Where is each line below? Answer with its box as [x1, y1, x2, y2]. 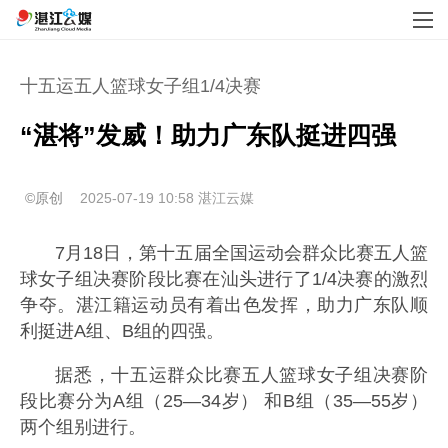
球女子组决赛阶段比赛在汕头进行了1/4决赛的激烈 [20, 269, 428, 289]
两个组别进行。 [20, 416, 146, 437]
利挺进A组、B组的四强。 [20, 321, 224, 341]
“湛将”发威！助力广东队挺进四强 [20, 121, 396, 149]
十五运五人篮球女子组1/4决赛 [20, 76, 261, 96]
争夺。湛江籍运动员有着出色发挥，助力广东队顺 [20, 295, 428, 315]
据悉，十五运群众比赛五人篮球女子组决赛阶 [55, 364, 428, 385]
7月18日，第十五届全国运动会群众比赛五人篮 [55, 243, 428, 263]
